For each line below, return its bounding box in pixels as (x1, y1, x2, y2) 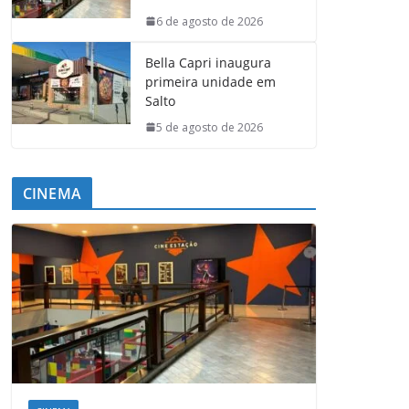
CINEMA (23, 183, 81, 204)
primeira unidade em (145, 72, 276, 90)
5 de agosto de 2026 (156, 119, 263, 135)
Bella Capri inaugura (145, 53, 271, 71)
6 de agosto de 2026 (156, 13, 263, 29)
